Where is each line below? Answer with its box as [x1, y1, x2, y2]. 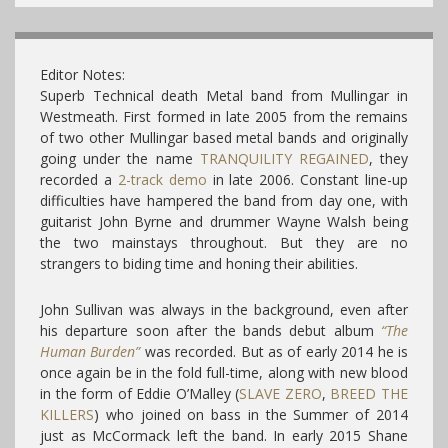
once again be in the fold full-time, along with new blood [40, 362, 408, 382]
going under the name [40, 148, 200, 168]
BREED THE [330, 383, 409, 403]
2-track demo [117, 169, 207, 189]
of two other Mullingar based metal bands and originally [40, 127, 408, 147]
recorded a [40, 169, 118, 189]
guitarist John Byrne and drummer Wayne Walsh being [40, 211, 408, 231]
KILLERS [40, 404, 94, 424]
